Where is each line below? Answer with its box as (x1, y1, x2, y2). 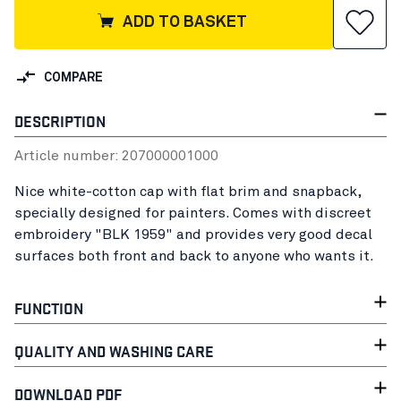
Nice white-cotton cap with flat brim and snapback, (14, 183, 361, 199)
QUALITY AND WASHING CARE (14, 338, 214, 362)
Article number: (14, 148, 122, 163)
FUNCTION (14, 295, 83, 319)
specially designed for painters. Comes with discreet (14, 205, 371, 220)
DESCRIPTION (14, 108, 106, 132)
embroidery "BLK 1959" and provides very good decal (14, 226, 372, 242)
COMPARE (44, 72, 103, 85)
